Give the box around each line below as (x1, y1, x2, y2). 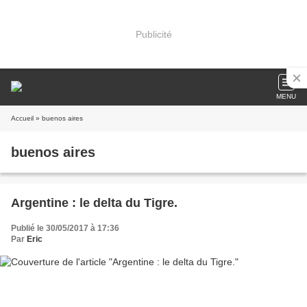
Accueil (11, 114, 34, 122)
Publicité (135, 28, 172, 40)
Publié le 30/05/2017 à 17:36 (11, 223, 119, 233)
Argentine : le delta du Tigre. (11, 196, 177, 210)
